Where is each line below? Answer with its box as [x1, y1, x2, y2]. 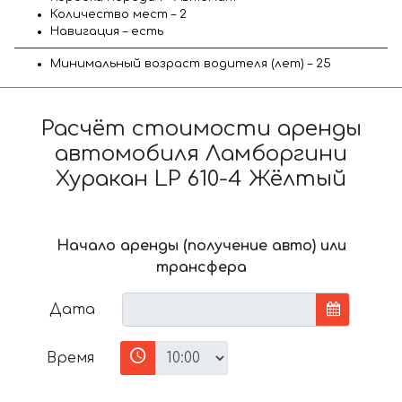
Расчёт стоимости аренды [40, 116, 362, 141]
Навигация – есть [50, 24, 163, 38]
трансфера [155, 258, 247, 275]
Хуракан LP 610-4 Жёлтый [56, 166, 346, 191]
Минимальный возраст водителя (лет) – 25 [50, 57, 331, 70]
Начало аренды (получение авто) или [56, 237, 346, 254]
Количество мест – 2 [50, 7, 187, 21]
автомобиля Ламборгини [55, 141, 347, 166]
